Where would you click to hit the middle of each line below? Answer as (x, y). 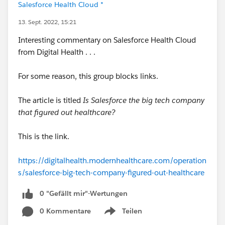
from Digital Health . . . (57, 52)
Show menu (122, 216)
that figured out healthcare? (67, 112)
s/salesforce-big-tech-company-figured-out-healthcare (111, 173)
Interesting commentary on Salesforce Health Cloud (107, 40)
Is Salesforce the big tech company (144, 100)
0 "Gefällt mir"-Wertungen (84, 193)
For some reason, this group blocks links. (88, 76)
